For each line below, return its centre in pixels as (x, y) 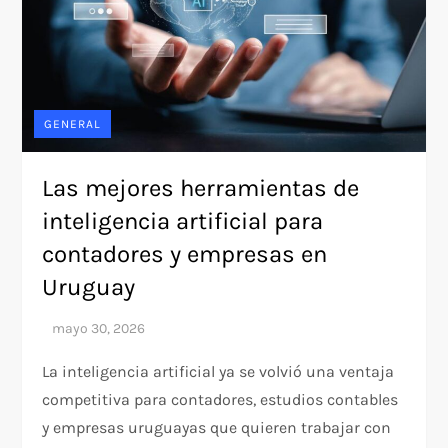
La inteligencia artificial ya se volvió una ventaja (218, 372)
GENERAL (73, 124)
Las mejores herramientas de (201, 188)
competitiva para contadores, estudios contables (220, 400)
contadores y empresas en (185, 254)
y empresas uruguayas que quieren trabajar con (217, 428)
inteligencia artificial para (183, 221)
